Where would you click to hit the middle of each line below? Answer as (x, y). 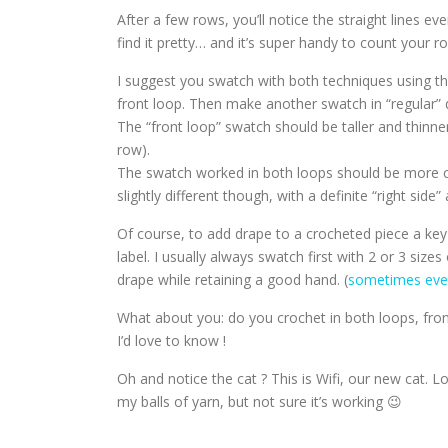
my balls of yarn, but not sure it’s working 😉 (259, 401)
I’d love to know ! (171, 340)
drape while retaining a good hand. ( (232, 279)
